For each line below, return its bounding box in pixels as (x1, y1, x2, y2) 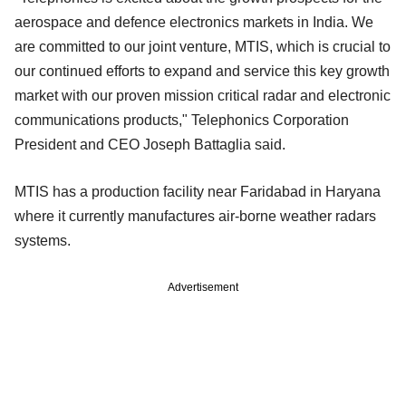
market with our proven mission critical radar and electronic (14, 87, 391, 103)
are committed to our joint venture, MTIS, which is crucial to (14, 38, 391, 54)
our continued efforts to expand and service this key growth (14, 63, 390, 79)
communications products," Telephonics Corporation (14, 111, 349, 128)
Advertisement (168, 280, 238, 294)
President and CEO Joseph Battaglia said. (14, 136, 285, 152)
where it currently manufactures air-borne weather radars (14, 208, 376, 224)
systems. (14, 232, 71, 248)
